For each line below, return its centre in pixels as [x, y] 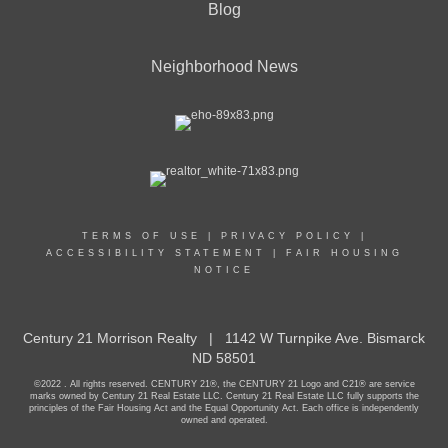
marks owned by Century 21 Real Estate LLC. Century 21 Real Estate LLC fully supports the [224, 396]
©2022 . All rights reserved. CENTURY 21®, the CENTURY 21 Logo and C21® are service [224, 384]
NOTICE [224, 270]
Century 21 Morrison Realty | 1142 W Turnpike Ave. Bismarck [224, 338]
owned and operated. [224, 420]
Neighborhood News [224, 66]
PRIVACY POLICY [287, 236]
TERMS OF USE [141, 236]
